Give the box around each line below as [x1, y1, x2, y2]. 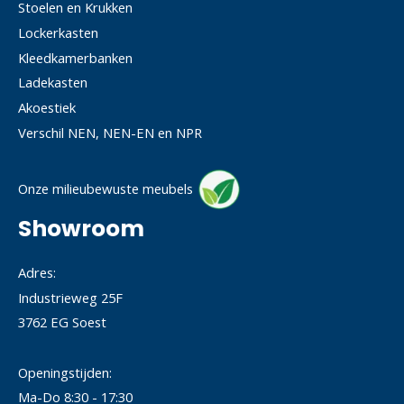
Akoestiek [18, 98, 76, 117]
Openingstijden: [18, 363, 112, 381]
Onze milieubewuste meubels [18, 179, 193, 197]
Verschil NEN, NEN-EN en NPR [18, 123, 202, 142]
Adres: [18, 262, 56, 281]
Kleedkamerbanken [18, 48, 133, 67]
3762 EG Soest [18, 313, 106, 332]
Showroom [18, 212, 144, 244]
